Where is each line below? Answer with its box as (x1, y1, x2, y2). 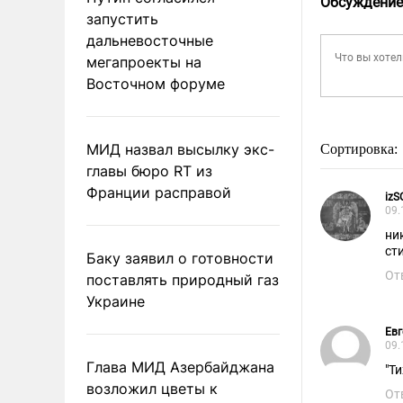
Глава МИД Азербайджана (86, 357, 274, 376)
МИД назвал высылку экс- (86, 139, 274, 158)
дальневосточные (86, 31, 213, 49)
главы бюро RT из (86, 161, 212, 180)
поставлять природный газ (86, 270, 279, 289)
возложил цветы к (86, 379, 218, 398)
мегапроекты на (86, 52, 201, 71)
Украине (86, 291, 145, 310)
